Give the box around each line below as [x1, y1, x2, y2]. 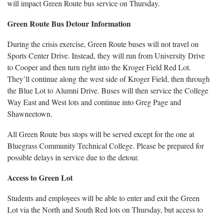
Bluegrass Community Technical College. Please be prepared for [7, 140, 204, 151]
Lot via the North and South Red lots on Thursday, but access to [7, 204, 203, 215]
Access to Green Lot [7, 172, 73, 183]
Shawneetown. [7, 108, 52, 119]
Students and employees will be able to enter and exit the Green [7, 193, 200, 203]
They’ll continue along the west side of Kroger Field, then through [7, 74, 210, 84]
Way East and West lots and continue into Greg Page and [7, 97, 181, 107]
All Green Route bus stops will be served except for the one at [7, 129, 194, 139]
